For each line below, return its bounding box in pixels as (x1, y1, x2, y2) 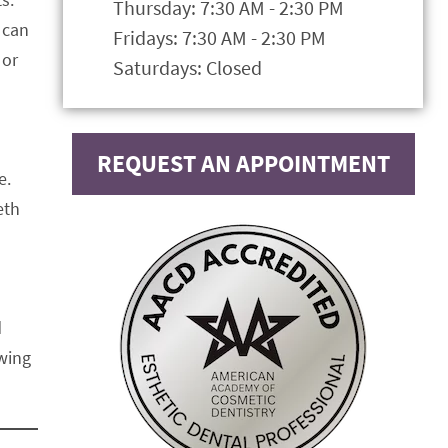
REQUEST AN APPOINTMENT (96, 148, 390, 179)
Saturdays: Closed (113, 55, 262, 80)
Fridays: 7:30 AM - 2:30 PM (113, 25, 326, 50)
